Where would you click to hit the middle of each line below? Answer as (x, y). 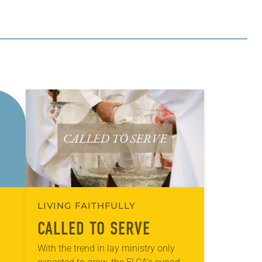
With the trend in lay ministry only (106, 248)
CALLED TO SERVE (94, 228)
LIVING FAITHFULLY (87, 205)
